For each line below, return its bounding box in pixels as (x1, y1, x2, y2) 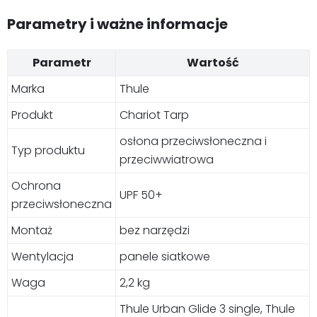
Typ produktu (11, 142, 85, 159)
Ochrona (11, 178, 61, 195)
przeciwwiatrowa (120, 151, 214, 168)
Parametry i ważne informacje (7, 14, 228, 35)
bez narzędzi (120, 222, 190, 239)
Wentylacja (11, 248, 74, 265)
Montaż (11, 222, 52, 239)
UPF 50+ (120, 187, 163, 204)
